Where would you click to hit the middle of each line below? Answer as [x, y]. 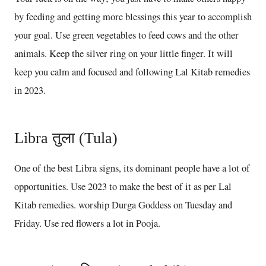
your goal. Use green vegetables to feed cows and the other [126, 35]
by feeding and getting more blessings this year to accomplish [133, 16]
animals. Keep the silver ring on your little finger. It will [123, 53]
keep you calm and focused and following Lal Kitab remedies [132, 72]
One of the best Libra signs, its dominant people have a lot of [132, 168]
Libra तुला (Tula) [66, 138]
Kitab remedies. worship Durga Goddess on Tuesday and [123, 205]
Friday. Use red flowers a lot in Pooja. [87, 223]
